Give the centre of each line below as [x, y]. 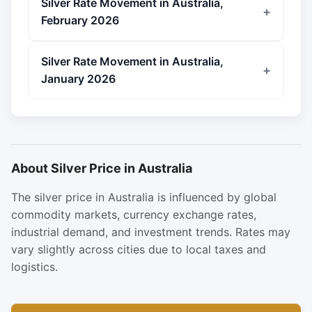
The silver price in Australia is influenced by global [144, 197]
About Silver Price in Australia [102, 168]
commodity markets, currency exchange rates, [134, 214]
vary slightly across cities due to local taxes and [139, 249]
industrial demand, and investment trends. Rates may [151, 232]
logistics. [34, 267]
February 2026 [80, 20]
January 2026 [78, 79]
